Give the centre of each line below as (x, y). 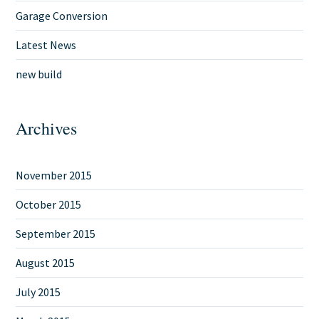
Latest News (46, 45)
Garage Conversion (62, 16)
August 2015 (46, 263)
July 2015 (38, 292)
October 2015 (49, 204)
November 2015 (54, 175)
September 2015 (56, 234)
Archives (47, 128)
